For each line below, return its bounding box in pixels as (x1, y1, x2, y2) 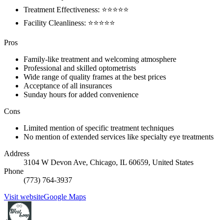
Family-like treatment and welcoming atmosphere (24, 55, 176, 63)
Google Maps (44, 192, 86, 201)
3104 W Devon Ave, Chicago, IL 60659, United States (24, 158, 193, 166)
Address (4, 149, 29, 158)
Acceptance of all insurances (24, 82, 112, 90)
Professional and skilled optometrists (24, 64, 136, 72)
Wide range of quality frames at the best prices (24, 73, 166, 81)
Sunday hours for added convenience (24, 90, 138, 99)
